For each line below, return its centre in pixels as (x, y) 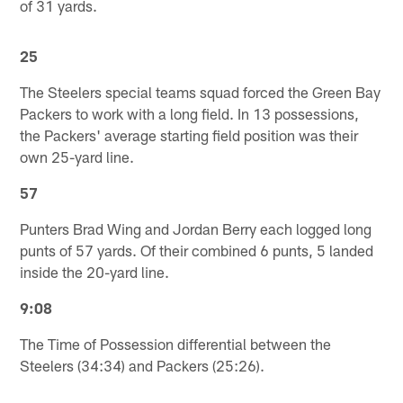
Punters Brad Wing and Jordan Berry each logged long (196, 228)
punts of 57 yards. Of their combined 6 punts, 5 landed (197, 250)
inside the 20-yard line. (95, 271)
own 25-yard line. (77, 156)
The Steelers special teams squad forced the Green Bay (201, 91)
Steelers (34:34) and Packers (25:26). (143, 365)
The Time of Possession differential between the (176, 343)
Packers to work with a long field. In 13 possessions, (190, 113)
